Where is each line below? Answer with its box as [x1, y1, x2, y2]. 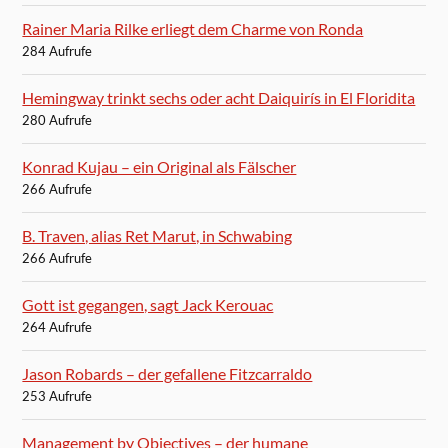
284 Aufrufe [22, 43, 93, 60]
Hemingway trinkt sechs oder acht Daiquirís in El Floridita [22, 88, 416, 108]
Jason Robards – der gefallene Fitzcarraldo [22, 364, 313, 384]
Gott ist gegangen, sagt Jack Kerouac [22, 295, 274, 315]
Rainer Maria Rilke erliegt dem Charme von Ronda [22, 19, 364, 39]
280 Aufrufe [22, 112, 93, 129]
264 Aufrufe [22, 319, 93, 336]
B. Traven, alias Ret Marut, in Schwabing [22, 226, 293, 246]
